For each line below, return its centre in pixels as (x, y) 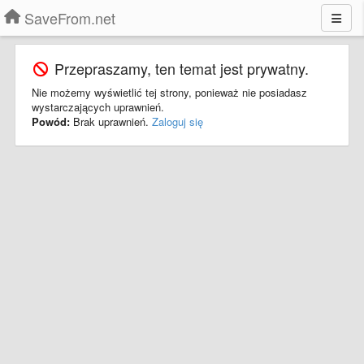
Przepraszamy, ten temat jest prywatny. (179, 68)
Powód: (52, 121)
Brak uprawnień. (113, 121)
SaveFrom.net (70, 18)
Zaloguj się (178, 121)
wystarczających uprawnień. (98, 107)
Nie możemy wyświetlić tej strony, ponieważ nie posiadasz (169, 92)
